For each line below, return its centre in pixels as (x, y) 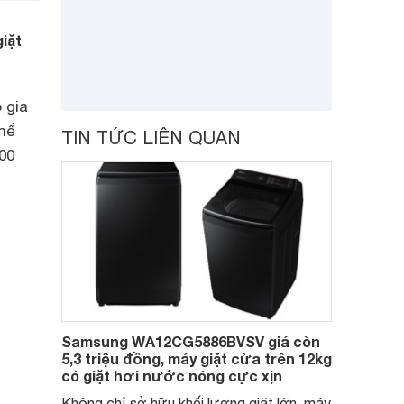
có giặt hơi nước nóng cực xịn (172, 376)
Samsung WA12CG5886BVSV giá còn (191, 341)
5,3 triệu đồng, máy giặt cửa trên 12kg (197, 358)
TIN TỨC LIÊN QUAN (151, 138)
